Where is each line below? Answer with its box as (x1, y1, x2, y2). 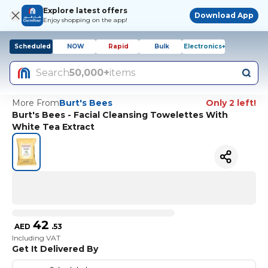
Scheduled (14, 42, 51, 50)
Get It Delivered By (12, 243, 98, 254)
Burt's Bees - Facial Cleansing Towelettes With (12, 109, 228, 120)
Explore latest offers (43, 6, 127, 15)
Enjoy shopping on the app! (43, 16, 127, 24)
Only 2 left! (206, 98, 256, 108)
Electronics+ (184, 42, 226, 50)
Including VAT (12, 233, 60, 242)
